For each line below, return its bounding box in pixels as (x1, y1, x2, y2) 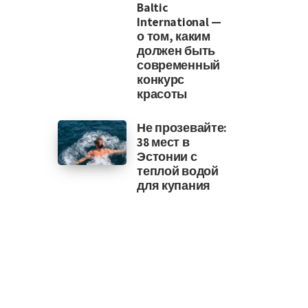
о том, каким (137, 28, 210, 44)
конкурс (137, 71, 185, 87)
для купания (137, 177, 210, 193)
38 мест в (137, 134, 190, 150)
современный (137, 57, 220, 73)
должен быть (137, 43, 215, 58)
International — (137, 14, 221, 30)
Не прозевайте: (137, 120, 228, 135)
